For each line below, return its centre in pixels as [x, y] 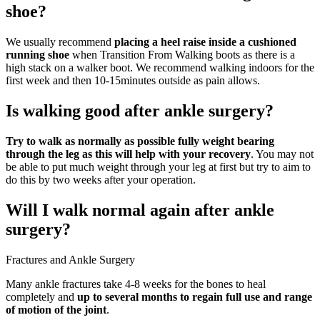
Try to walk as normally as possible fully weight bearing [140, 141]
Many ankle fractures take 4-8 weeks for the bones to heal [136, 284]
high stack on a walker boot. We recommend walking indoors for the [160, 67]
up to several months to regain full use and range [195, 296]
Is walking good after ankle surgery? [140, 110]
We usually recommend [60, 41]
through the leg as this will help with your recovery [128, 154]
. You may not [282, 154]
